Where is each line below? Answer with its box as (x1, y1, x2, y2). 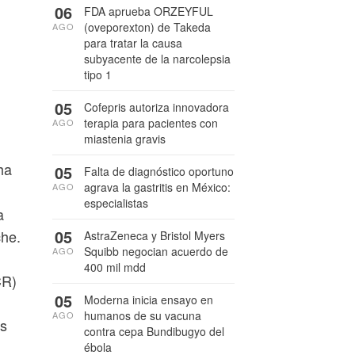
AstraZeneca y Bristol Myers (84, 227, 225, 243)
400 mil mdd (84, 259, 146, 275)
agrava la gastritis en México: (84, 179, 231, 195)
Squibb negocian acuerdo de (84, 243, 228, 259)
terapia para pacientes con (84, 115, 218, 131)
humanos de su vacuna (84, 307, 201, 323)
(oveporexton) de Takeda (84, 19, 211, 35)
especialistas (84, 195, 148, 211)
